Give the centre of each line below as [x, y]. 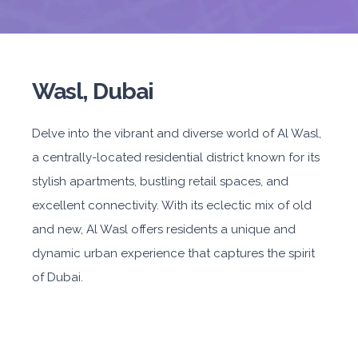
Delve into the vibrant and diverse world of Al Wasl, [177, 133]
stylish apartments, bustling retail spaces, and [160, 181]
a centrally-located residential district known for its [176, 157]
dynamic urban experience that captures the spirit [173, 253]
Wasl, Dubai [93, 91]
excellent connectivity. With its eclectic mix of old [172, 205]
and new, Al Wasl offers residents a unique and [164, 229]
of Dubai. [58, 277]
